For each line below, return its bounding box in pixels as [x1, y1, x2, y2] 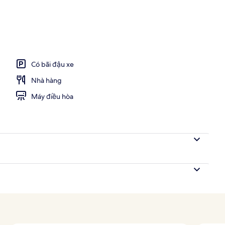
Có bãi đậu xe [31, 59, 74, 69]
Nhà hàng [31, 75, 62, 85]
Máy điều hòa [31, 91, 73, 101]
